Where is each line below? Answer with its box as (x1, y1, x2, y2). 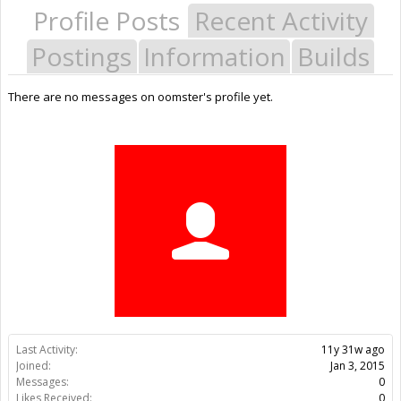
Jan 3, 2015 (330, 357, 385, 373)
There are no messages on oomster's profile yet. (8, 88, 273, 105)
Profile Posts (33, 3, 180, 38)
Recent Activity (194, 3, 368, 38)
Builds (296, 38, 370, 73)
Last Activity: (16, 341, 78, 357)
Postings (31, 38, 132, 73)
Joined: (16, 357, 51, 373)
